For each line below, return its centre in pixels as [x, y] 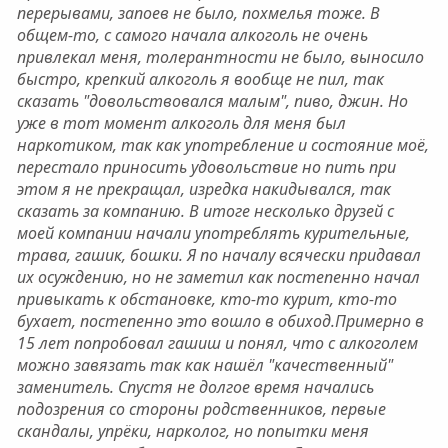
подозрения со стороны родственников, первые [201, 409]
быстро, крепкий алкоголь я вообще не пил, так [200, 79]
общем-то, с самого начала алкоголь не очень [192, 35]
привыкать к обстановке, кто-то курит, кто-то [206, 299]
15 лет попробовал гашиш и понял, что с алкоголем [217, 343]
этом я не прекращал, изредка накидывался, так [203, 189]
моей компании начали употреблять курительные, [213, 233]
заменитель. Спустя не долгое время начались [195, 387]
